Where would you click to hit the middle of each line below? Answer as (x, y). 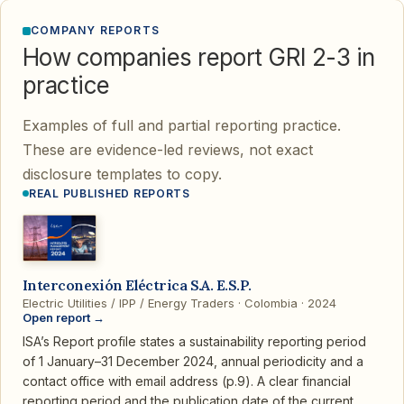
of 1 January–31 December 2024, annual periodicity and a (193, 362)
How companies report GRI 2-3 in (199, 58)
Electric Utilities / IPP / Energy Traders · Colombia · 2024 (179, 303)
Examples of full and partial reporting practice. (182, 126)
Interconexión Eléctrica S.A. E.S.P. (137, 285)
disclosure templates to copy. (122, 174)
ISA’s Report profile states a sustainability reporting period (194, 342)
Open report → (64, 318)
